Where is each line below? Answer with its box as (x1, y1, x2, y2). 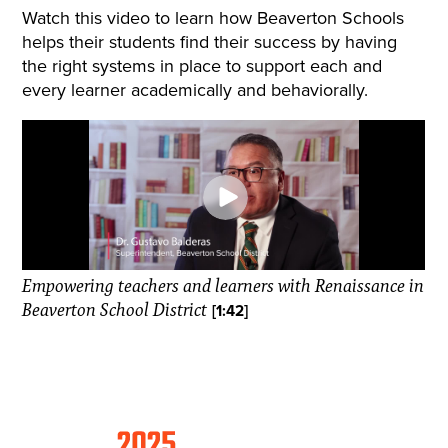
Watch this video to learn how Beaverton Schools (22, 4, 405, 30)
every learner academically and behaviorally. (22, 76, 369, 102)
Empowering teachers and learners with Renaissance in (22, 275, 425, 298)
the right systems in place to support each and (22, 52, 383, 78)
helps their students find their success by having (22, 28, 398, 54)
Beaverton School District (22, 299, 208, 322)
